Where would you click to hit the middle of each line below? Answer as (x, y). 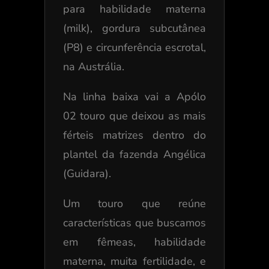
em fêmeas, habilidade (134, 242)
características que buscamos (134, 223)
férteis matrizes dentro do (134, 135)
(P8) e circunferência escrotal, (134, 48)
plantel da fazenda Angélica (134, 155)
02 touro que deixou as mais (134, 116)
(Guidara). (87, 174)
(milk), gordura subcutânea (134, 29)
